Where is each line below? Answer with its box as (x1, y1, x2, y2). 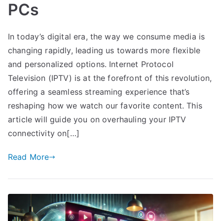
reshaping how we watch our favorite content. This (8, 101, 202, 111)
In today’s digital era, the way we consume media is (8, 32, 205, 42)
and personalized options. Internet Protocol (8, 59, 174, 70)
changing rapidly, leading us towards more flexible (8, 45, 201, 56)
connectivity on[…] (8, 128, 79, 139)
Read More (8, 152, 49, 162)
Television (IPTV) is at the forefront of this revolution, (8, 73, 212, 83)
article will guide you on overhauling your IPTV (8, 114, 186, 125)
